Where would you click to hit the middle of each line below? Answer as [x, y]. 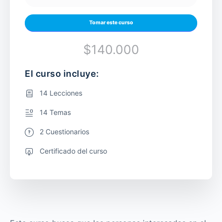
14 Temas [55, 112]
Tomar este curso [111, 23]
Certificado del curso [73, 151]
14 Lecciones [61, 93]
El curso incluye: [62, 73]
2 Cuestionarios [64, 131]
